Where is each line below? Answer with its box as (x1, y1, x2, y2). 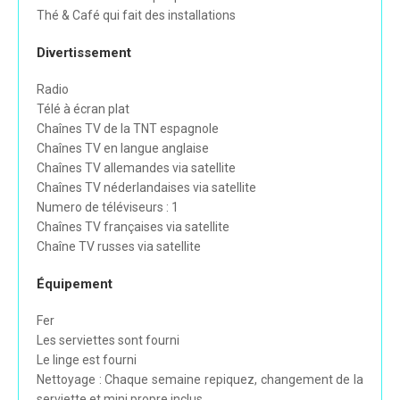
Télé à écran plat (37, 102, 129, 117)
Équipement (37, 276, 112, 293)
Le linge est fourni (37, 353, 137, 368)
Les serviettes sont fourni (37, 333, 179, 348)
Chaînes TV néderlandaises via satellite (37, 180, 256, 196)
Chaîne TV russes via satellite (37, 239, 201, 254)
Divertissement (37, 45, 131, 62)
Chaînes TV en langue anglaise (37, 141, 209, 156)
